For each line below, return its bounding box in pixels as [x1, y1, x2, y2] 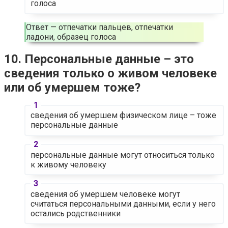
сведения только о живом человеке [4, 66, 217, 80]
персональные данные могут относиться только [30, 150, 215, 160]
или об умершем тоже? [4, 80, 140, 95]
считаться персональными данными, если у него [30, 198, 216, 209]
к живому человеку [30, 159, 106, 169]
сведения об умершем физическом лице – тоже [30, 110, 216, 121]
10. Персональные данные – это [4, 51, 194, 66]
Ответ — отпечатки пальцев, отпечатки [26, 22, 173, 33]
